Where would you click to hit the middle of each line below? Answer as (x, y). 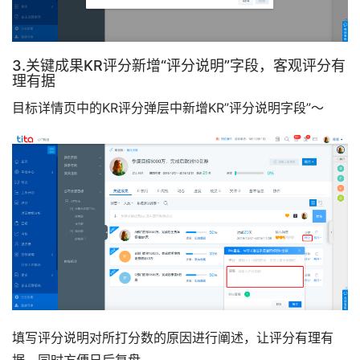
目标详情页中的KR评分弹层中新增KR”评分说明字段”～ (168, 108)
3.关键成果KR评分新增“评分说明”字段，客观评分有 (179, 66)
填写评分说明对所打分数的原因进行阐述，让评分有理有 (173, 337)
